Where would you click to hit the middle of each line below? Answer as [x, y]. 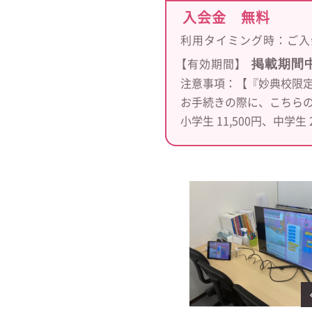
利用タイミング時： [234, 40]
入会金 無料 [226, 17]
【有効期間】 [213, 64]
